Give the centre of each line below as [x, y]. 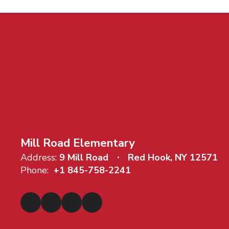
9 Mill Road [84, 157]
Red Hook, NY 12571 [173, 157]
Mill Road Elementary [78, 143]
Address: [39, 157]
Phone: [35, 170]
